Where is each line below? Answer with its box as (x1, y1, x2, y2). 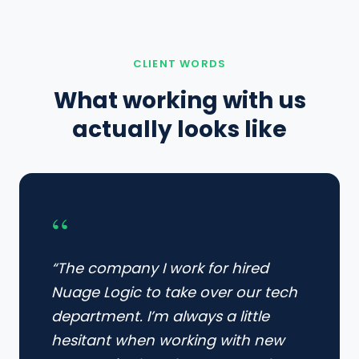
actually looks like (72, 114, 287, 145)
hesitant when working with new (51, 330, 284, 350)
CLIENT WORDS (132, 56, 227, 71)
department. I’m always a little (51, 306, 269, 326)
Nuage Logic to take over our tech (51, 282, 297, 302)
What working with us (53, 85, 306, 116)
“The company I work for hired (51, 258, 268, 278)
